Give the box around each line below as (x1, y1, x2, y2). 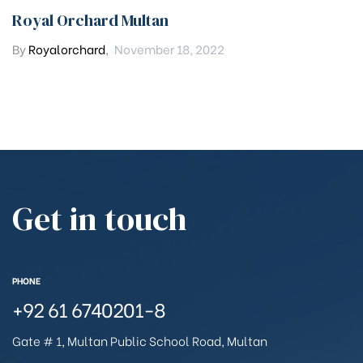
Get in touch (12, 197, 187, 241)
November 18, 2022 (114, 40, 224, 58)
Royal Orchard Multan (12, 9, 169, 32)
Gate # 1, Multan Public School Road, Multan (12, 331, 267, 350)
